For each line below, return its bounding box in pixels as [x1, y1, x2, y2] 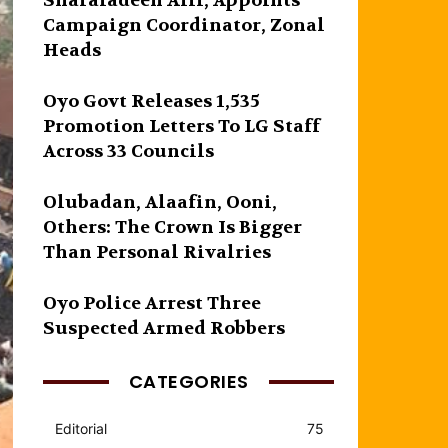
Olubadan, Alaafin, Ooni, [43, 190, 278, 214]
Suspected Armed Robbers [43, 316, 286, 340]
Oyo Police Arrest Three [43, 291, 262, 315]
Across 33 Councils [43, 139, 215, 163]
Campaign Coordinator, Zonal [43, 13, 326, 37]
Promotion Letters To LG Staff [43, 114, 321, 138]
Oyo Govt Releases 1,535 [43, 89, 261, 113]
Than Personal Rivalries [43, 240, 276, 264]
